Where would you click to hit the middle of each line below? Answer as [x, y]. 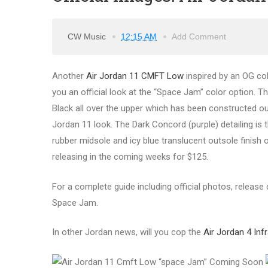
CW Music [88, 36]
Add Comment [199, 36]
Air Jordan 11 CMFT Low [135, 76]
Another [69, 76]
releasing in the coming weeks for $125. [130, 157]
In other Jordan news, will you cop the [128, 232]
